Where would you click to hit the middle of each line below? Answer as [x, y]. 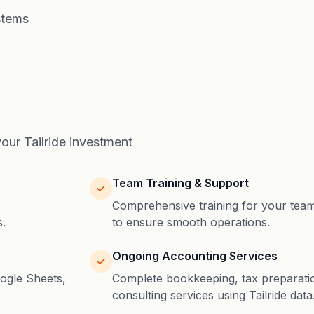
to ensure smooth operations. [191, 222]
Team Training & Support [180, 183]
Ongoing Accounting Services [195, 256]
